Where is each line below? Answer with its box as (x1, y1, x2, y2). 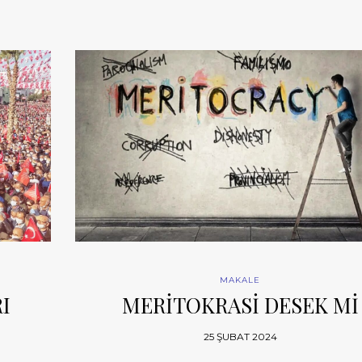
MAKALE (220, 274, 261, 285)
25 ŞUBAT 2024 (203, 330, 277, 343)
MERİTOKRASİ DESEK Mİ (121, 290, 359, 319)
